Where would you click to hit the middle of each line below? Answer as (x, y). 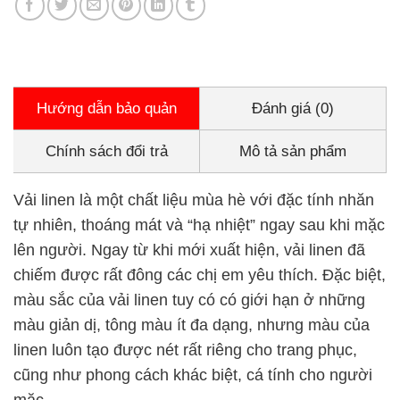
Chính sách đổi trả (106, 151)
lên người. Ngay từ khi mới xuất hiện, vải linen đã (189, 250)
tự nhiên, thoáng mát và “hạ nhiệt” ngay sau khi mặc (199, 225)
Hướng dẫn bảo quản (106, 108)
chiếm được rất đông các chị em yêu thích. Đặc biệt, (200, 275)
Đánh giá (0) (293, 108)
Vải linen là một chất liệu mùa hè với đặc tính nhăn (194, 200)
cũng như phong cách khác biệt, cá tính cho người (193, 375)
